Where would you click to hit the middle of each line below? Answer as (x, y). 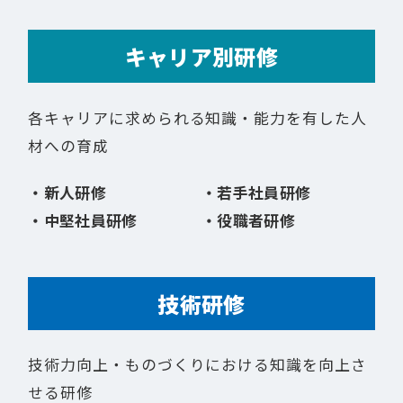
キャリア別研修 (201, 56)
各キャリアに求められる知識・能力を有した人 (197, 117)
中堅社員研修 (90, 220)
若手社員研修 (264, 192)
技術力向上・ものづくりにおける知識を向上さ (197, 365)
